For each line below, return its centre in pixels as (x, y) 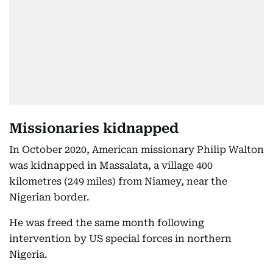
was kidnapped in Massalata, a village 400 (111, 165)
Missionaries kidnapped (94, 128)
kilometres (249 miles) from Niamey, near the (118, 181)
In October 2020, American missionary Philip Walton (136, 150)
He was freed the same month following (107, 223)
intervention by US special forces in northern (120, 239)
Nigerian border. (49, 197)
